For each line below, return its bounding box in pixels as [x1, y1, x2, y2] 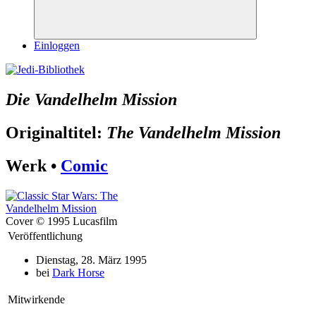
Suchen [145, 37, 176, 47]
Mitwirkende [8, 293, 65, 305]
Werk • [6, 156, 61, 175]
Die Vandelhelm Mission [6, 90, 177, 109]
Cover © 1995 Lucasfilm [6, 214, 117, 227]
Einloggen [34, 39, 80, 51]
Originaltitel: [6, 123, 107, 142]
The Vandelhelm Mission [107, 123, 281, 142]
